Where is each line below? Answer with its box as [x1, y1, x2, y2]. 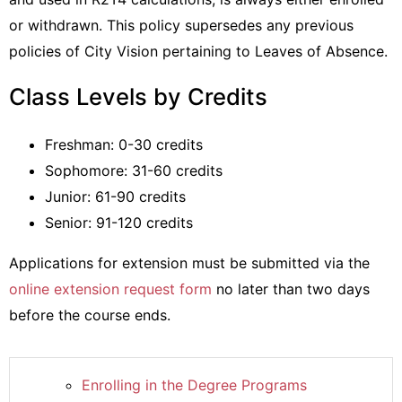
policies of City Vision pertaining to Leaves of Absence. [9, 42, 388, 60]
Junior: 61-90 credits [45, 188, 186, 205]
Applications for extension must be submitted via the [9, 254, 370, 272]
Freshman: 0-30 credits [45, 135, 203, 153]
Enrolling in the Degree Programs [82, 376, 307, 394]
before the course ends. [9, 306, 170, 324]
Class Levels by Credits [9, 83, 267, 110]
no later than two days [212, 280, 370, 298]
